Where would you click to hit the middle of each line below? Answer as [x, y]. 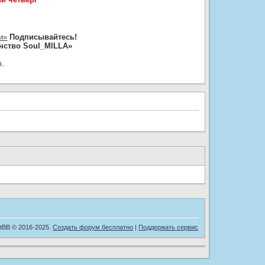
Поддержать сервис [169, 227]
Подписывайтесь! [42, 37]
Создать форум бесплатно [93, 227]
